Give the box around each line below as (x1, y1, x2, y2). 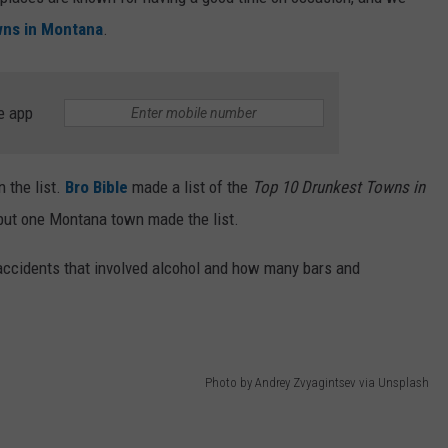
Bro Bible (65, 177, 128, 198)
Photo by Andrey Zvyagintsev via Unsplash (205, 374, 429, 390)
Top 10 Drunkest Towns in (252, 177, 425, 198)
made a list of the (128, 177, 252, 198)
